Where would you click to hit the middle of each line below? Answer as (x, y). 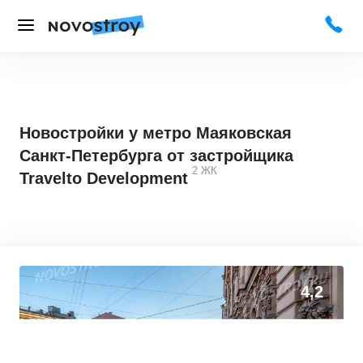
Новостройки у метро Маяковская (156, 133)
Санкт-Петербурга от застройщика (156, 156)
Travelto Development (104, 178)
